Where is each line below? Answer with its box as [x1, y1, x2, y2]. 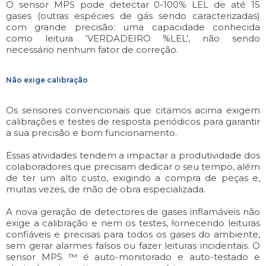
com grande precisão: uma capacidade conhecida [6, 21, 260, 33]
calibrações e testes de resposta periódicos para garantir [6, 115, 260, 127]
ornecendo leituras [174, 217, 260, 229]
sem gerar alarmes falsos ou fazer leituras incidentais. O [6, 239, 260, 251]
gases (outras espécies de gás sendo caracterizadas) [6, 9, 260, 21]
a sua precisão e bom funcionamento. [6, 126, 177, 138]
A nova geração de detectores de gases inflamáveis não [6, 205, 260, 217]
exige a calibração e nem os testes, [6, 217, 172, 229]
